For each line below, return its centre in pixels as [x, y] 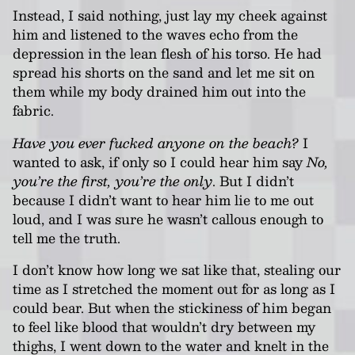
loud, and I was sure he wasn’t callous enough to [168, 218]
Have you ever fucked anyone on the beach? [156, 142]
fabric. [33, 110]
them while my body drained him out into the [159, 91]
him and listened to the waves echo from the [155, 34]
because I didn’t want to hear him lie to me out [163, 199]
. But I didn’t [253, 180]
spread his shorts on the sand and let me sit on [164, 72]
